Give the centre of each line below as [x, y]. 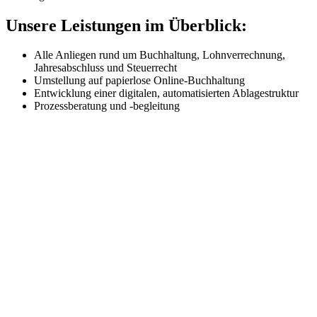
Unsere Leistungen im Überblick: [126, 25]
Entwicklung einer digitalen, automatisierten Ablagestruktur [166, 93]
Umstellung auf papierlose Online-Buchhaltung [139, 81]
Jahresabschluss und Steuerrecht [105, 68]
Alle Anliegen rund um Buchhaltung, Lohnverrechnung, [160, 55]
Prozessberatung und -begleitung [107, 106]
